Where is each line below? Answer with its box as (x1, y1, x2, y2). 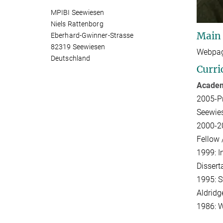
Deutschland (51, 54, 91, 62)
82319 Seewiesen (51, 43, 106, 51)
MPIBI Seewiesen (51, 8, 105, 16)
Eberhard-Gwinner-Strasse (51, 31, 134, 39)
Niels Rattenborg (51, 20, 104, 28)
